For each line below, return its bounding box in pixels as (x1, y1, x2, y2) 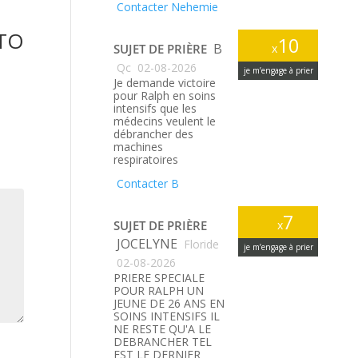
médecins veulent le (113, 113, 217, 129)
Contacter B (113, 176, 180, 191)
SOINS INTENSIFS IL (113, 308, 221, 324)
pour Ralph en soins (113, 88, 217, 103)
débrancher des (113, 126, 194, 141)
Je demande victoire (113, 75, 217, 90)
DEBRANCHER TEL (113, 334, 213, 349)
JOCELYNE (117, 235, 181, 253)
